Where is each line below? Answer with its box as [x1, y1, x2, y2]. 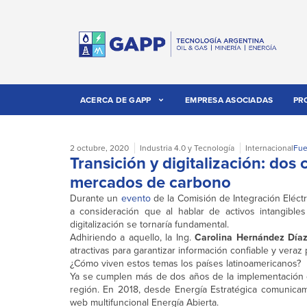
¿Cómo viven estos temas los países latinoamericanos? [70, 256, 301, 271]
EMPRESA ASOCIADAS [185, 94, 273, 106]
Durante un [70, 191, 121, 206]
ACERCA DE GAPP [79, 94, 151, 106]
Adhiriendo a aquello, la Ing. [70, 230, 195, 245]
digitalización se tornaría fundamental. [70, 217, 229, 232]
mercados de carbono [70, 170, 231, 195]
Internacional [245, 142, 293, 154]
